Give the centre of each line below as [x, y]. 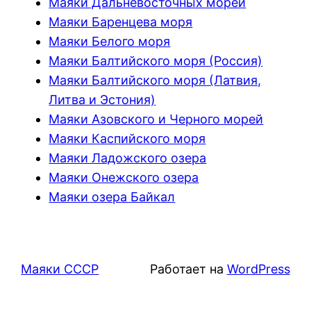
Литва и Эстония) [102, 100]
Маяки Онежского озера [124, 178]
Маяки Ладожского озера [128, 158]
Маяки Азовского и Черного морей [156, 119]
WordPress [258, 269]
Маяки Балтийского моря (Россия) [156, 61]
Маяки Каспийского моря [127, 139]
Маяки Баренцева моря [121, 22]
